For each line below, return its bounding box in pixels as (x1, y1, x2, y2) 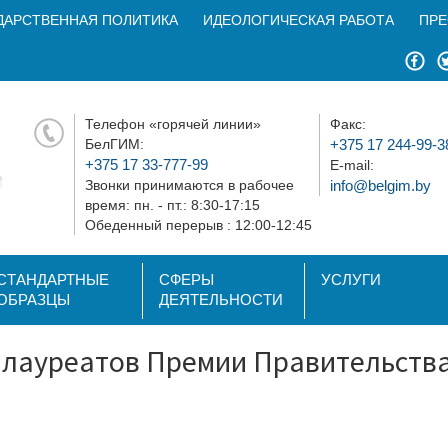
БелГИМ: (85, 136, 144, 152)
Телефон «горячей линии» (85, 116, 261, 132)
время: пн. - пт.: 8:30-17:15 (85, 197, 260, 213)
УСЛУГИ (321, 271, 382, 288)
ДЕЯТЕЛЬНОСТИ (158, 291, 283, 308)
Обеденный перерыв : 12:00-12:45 (85, 217, 312, 233)
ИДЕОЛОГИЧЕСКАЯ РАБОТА (203, 12, 394, 28)
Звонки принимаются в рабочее (85, 177, 294, 193)
